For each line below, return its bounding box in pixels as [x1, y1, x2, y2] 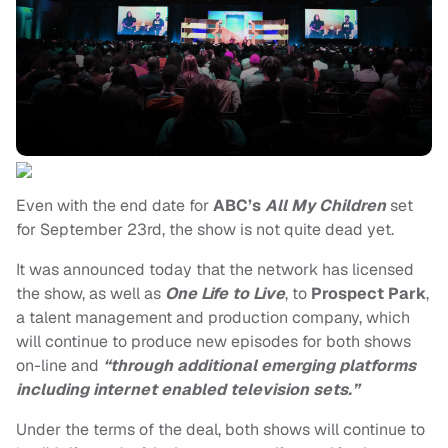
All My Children [265, 195, 386, 217]
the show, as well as [16, 283, 165, 305]
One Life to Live [165, 283, 285, 305]
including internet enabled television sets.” [16, 379, 359, 401]
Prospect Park [311, 283, 426, 305]
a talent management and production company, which [16, 307, 410, 329]
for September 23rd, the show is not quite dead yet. [16, 219, 394, 241]
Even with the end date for [16, 195, 213, 217]
